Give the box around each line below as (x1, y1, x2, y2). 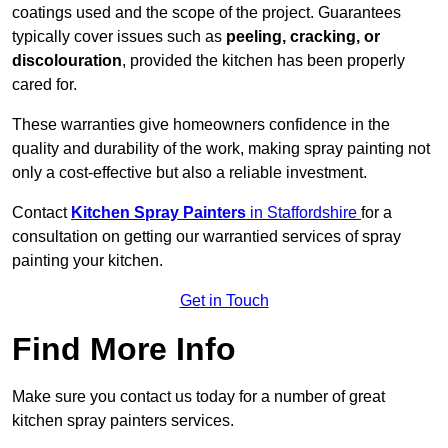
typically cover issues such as (12, 28, 226, 46)
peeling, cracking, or (226, 28, 380, 46)
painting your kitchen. (12, 252, 163, 270)
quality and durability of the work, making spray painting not (12, 140, 430, 158)
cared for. (12, 76, 77, 94)
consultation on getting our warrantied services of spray (12, 228, 401, 246)
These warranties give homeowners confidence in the (12, 116, 390, 134)
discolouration (12, 52, 122, 70)
